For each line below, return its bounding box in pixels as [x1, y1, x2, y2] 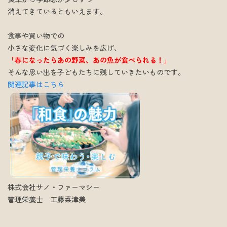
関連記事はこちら [8, 79, 64, 89]
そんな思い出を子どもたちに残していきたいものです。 [8, 66, 185, 77]
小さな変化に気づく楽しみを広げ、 [8, 42, 121, 53]
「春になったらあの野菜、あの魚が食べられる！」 [8, 54, 171, 65]
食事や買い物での [8, 30, 64, 41]
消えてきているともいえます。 [8, 6, 107, 16]
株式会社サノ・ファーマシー [8, 181, 100, 192]
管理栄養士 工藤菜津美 [8, 194, 86, 204]
